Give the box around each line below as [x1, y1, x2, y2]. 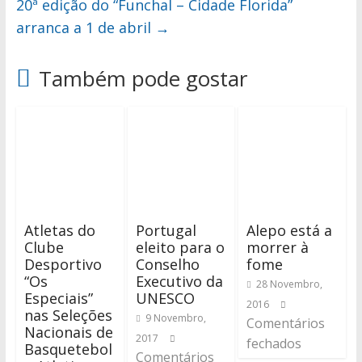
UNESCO [135, 288, 195, 309]
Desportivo [23, 255, 102, 275]
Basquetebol [23, 339, 112, 360]
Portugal [135, 221, 196, 241]
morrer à [246, 238, 309, 258]
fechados [246, 335, 302, 353]
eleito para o [135, 238, 225, 258]
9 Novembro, [145, 311, 206, 326]
